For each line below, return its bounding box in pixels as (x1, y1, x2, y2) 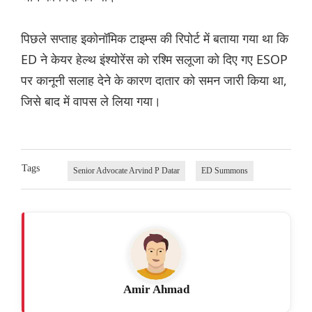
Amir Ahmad (123, 283, 189, 297)
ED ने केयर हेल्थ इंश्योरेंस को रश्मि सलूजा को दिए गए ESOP (21, 51, 288, 68)
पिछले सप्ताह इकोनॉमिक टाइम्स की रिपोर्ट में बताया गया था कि (21, 30, 288, 47)
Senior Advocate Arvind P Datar (72, 166, 180, 176)
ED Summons (201, 166, 248, 176)
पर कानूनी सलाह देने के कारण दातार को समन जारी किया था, (21, 72, 287, 89)
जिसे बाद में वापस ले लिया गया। (21, 93, 161, 110)
